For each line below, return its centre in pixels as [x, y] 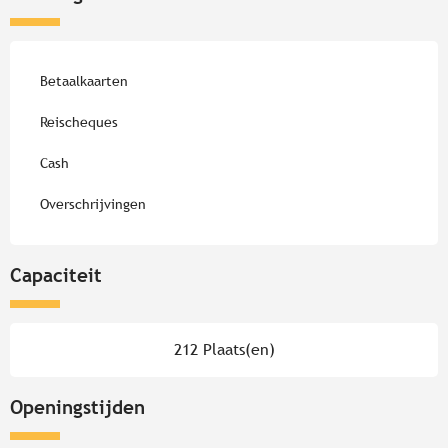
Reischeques [79, 121]
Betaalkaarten [84, 80]
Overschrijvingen [93, 203]
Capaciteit [56, 274]
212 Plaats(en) [224, 349]
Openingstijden [77, 406]
